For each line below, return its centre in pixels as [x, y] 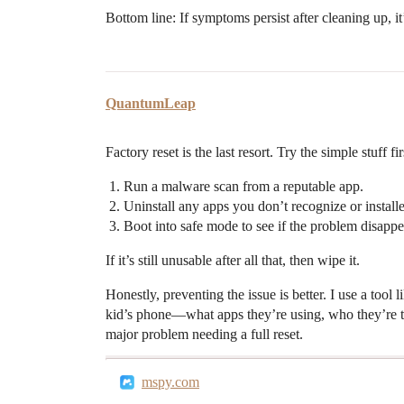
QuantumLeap [151, 104]
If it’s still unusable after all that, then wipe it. [233, 261]
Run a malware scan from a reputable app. [243, 187]
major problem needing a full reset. [204, 335]
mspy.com [170, 382]
